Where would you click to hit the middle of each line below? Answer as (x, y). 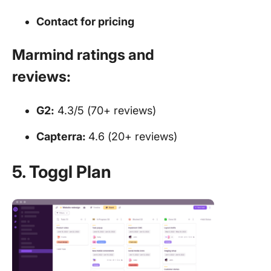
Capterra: (62, 136)
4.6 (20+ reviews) (133, 136)
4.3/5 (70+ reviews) (105, 110)
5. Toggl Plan (62, 171)
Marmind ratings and (83, 54)
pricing (116, 21)
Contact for (67, 21)
